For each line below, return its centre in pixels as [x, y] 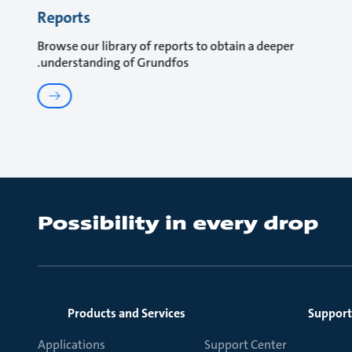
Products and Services [126, 313]
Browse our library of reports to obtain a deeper [166, 46]
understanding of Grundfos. [115, 62]
